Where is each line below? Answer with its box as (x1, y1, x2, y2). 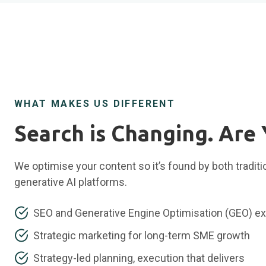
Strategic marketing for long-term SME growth (33, 229, 250, 242)
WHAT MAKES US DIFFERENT (14, 97, 176, 109)
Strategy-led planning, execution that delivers (33, 251, 245, 264)
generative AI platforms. (14, 175, 127, 188)
